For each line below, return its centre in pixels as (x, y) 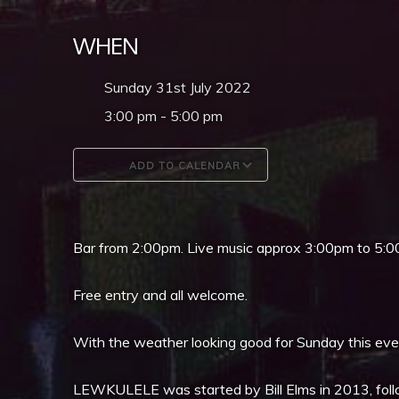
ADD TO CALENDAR (183, 165)
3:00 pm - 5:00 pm (163, 115)
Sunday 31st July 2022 (185, 87)
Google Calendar (336, 201)
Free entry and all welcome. (160, 294)
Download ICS (150, 201)
